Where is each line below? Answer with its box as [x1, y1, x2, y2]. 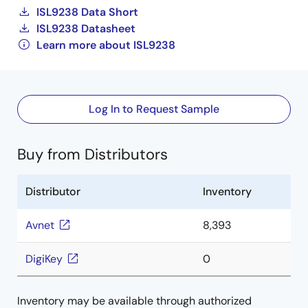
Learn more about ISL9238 [36, 38, 175, 52]
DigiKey [25, 252, 63, 266]
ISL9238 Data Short [36, 5, 138, 19]
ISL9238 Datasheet [36, 21, 135, 36]
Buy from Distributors [17, 144, 168, 164]
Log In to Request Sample [89, 102, 219, 116]
